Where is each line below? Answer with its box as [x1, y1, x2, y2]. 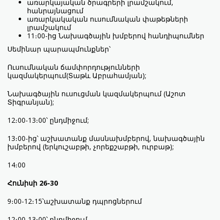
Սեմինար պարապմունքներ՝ [7, 44, 110, 54]
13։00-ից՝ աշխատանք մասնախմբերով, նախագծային [7, 134, 205, 143]
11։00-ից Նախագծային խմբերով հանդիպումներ [27, 31, 204, 41]
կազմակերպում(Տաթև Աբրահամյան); [7, 71, 146, 81]
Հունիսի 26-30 [7, 178, 58, 188]
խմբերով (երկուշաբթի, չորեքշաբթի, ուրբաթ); [7, 142, 174, 152]
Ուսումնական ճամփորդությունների [7, 62, 140, 72]
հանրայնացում [27, 6, 83, 16]
